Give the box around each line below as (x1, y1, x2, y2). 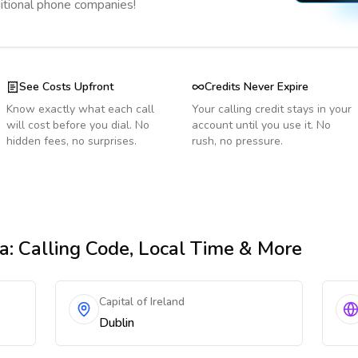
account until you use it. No (192, 117, 331, 133)
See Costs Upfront (19, 79, 113, 94)
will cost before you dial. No (6, 117, 149, 133)
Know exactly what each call (6, 101, 154, 117)
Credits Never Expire (205, 79, 308, 94)
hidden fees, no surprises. (6, 133, 137, 149)
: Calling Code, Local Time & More (10, 236, 302, 261)
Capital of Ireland (99, 294, 185, 309)
